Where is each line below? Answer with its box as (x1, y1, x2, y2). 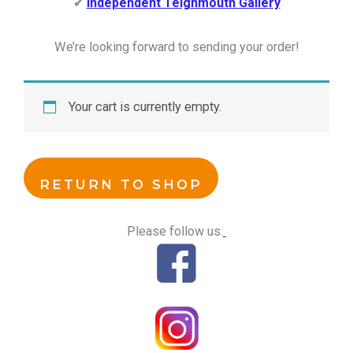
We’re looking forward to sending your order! (54, 39, 299, 55)
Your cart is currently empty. (69, 99, 222, 115)
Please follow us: (127, 223, 223, 239)
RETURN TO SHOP (39, 176, 203, 193)
